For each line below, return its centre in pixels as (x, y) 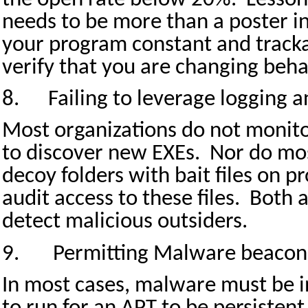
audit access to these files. (121, 199)
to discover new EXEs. (101, 154)
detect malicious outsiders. (125, 222)
